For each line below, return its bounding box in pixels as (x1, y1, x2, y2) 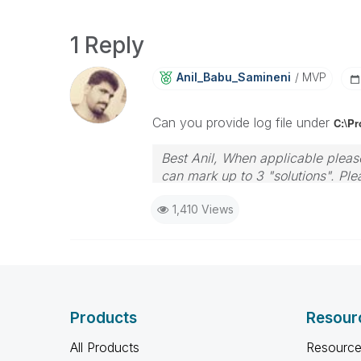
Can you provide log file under (151, 114, 334, 131)
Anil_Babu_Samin (176, 70, 273, 84)
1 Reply (70, 31, 144, 59)
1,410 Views (172, 202, 234, 216)
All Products (70, 339, 139, 355)
